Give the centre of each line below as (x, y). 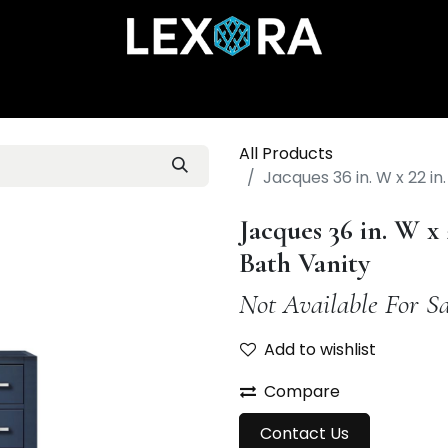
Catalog (189, 91)
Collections (278, 91)
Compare (302, 392)
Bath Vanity (304, 263)
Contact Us (304, 434)
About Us (370, 91)
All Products (286, 154)
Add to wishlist (320, 350)
